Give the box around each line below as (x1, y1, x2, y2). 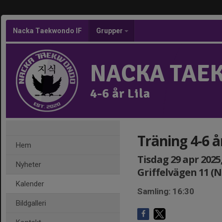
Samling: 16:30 (137, 186, 194, 196)
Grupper (96, 27, 124, 35)
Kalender (16, 179, 44, 188)
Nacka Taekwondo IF (13, 27, 82, 35)
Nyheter (16, 160, 41, 169)
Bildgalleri (16, 199, 46, 208)
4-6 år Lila (90, 86, 150, 102)
